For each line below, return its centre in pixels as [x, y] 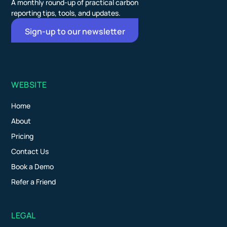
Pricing [23, 136]
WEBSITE [29, 84]
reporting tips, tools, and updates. [66, 13]
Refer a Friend [34, 181]
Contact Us [30, 151]
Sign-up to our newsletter [75, 31]
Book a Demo [33, 166]
